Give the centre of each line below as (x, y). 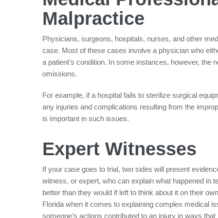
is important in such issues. (86, 119)
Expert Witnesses (119, 149)
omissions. (60, 74)
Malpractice (93, 19)
